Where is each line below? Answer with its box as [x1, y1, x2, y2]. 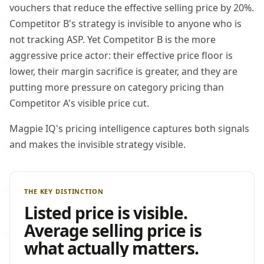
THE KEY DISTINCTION [24, 187, 104, 196]
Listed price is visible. [24, 202, 188, 224]
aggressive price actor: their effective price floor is [9, 49, 233, 62]
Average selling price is [24, 219, 202, 242]
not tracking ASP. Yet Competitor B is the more [9, 33, 216, 46]
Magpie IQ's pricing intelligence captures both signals [9, 122, 249, 135]
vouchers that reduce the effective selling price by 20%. [9, 1, 254, 14]
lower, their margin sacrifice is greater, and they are [9, 65, 237, 78]
